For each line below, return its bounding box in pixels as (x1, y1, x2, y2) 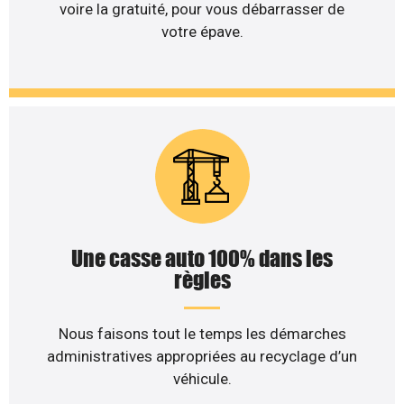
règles (173, 267, 231, 294)
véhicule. (172, 370, 232, 389)
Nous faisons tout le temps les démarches (58, 325, 346, 344)
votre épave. (161, 22, 243, 41)
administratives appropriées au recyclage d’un (47, 347, 357, 366)
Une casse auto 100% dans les (71, 245, 333, 272)
